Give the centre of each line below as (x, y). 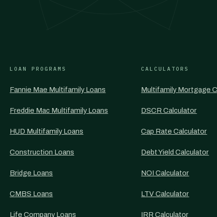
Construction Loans (42, 152)
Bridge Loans (31, 173)
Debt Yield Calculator (175, 152)
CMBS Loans (31, 194)
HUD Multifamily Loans (47, 131)
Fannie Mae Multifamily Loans (58, 90)
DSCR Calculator (169, 110)
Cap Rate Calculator (174, 131)
